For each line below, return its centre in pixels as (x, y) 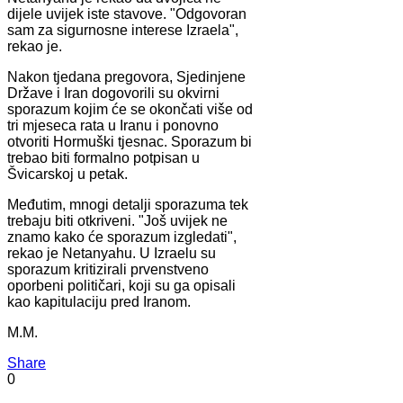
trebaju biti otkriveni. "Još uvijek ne (117, 220)
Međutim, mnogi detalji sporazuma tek (128, 204)
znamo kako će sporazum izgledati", (122, 237)
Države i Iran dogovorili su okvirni (113, 93)
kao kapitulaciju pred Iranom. (99, 301)
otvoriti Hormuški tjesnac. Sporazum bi (130, 141)
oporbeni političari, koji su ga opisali (121, 285)
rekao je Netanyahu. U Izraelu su (112, 253)
